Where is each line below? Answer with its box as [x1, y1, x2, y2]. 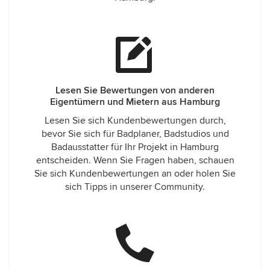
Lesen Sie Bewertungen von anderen [55, 84, 215, 96]
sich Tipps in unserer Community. [65, 181, 205, 193]
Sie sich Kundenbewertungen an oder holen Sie [34, 168, 236, 180]
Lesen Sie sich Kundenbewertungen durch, [44, 115, 226, 127]
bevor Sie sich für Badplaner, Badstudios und [41, 128, 229, 140]
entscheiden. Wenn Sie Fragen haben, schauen [36, 154, 234, 166]
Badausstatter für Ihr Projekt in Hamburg [51, 141, 219, 153]
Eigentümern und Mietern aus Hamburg [50, 96, 220, 108]
